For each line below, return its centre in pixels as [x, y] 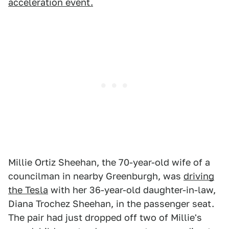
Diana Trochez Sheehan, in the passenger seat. [111, 204]
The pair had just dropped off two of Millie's [105, 218]
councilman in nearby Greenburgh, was [96, 176]
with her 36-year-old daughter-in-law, [132, 190]
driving [199, 176]
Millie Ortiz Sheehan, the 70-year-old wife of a [109, 163]
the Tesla [28, 190]
